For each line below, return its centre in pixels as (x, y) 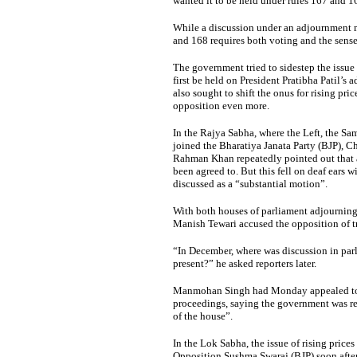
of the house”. (202, 316)
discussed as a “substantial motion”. (250, 184)
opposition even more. (221, 106)
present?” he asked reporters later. (244, 263)
